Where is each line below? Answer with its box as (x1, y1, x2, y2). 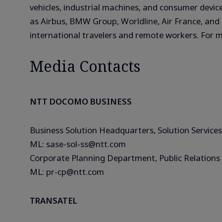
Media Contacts (30, 55, 140, 76)
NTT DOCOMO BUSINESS (30, 95, 132, 107)
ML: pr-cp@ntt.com (30, 166, 104, 177)
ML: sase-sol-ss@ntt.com (30, 138, 126, 150)
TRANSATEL (30, 194, 77, 206)
